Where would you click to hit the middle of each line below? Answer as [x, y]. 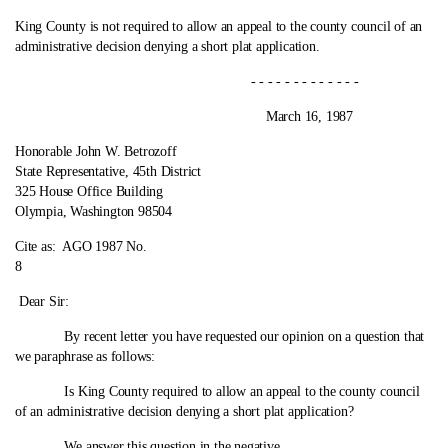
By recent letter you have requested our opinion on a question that [221, 336]
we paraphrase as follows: [85, 356]
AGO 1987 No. [101, 246]
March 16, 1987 [184, 116]
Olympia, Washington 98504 [94, 211]
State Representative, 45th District [108, 171]
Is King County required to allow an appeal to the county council [219, 391]
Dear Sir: [44, 301]
